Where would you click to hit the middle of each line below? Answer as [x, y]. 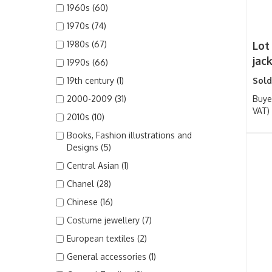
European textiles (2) [107, 238]
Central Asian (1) [98, 165]
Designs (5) [89, 147]
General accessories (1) [111, 257]
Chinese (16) [90, 202]
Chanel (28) [89, 184]
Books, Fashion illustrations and [129, 135]
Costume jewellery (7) [109, 220]
